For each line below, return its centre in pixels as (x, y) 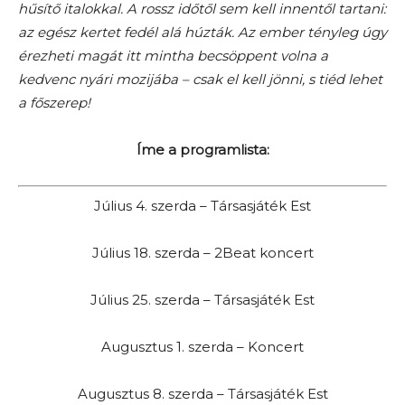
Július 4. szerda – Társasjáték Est (202, 205)
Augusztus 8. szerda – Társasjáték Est (202, 393)
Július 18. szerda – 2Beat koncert (202, 252)
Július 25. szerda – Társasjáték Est (202, 299)
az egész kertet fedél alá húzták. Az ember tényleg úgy (202, 32)
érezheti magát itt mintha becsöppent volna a (173, 56)
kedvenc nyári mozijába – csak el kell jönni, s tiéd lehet (200, 79)
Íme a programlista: (202, 150)
